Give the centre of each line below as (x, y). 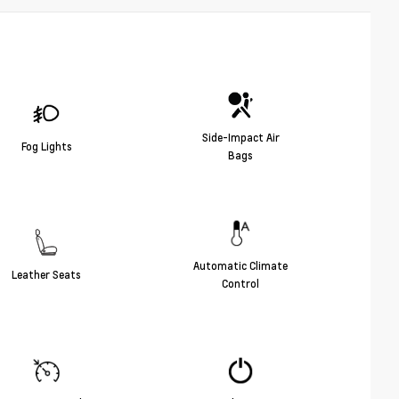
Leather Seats (46, 274)
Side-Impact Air (240, 137)
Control (240, 283)
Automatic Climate (240, 265)
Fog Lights (46, 146)
